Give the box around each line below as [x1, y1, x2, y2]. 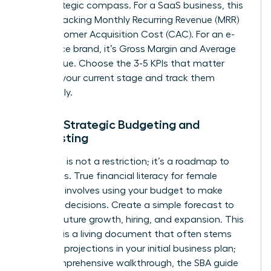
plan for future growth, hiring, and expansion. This [22, 214, 244, 224]
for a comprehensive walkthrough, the [22, 258, 194, 268]
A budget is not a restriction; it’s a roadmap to [22, 156, 229, 166]
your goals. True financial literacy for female [22, 171, 217, 181]
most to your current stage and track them [22, 73, 215, 83]
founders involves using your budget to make [22, 185, 223, 195]
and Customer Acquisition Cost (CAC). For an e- [22, 29, 235, 39]
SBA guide [194, 258, 238, 268]
